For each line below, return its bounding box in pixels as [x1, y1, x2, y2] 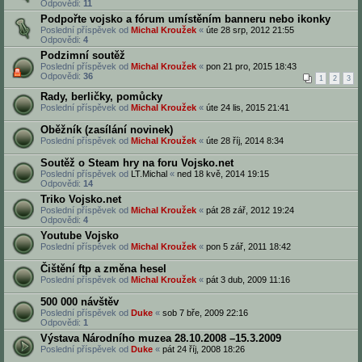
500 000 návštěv [40, 296, 119, 308]
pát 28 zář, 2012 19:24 [206, 205, 294, 215]
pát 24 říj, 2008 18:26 [162, 344, 245, 354]
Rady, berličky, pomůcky [40, 90, 162, 103]
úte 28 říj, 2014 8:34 [206, 136, 284, 145]
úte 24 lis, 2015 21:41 [206, 103, 289, 112]
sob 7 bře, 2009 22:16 [162, 308, 248, 318]
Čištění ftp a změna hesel [40, 263, 166, 275]
